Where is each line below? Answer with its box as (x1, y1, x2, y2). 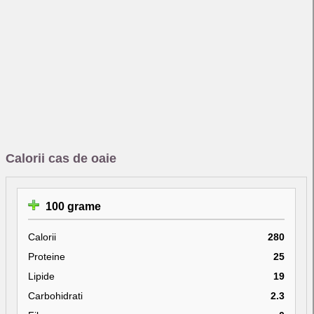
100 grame (43, 200, 101, 212)
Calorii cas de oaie (6, 151, 116, 165)
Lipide (28, 270, 55, 282)
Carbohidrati (28, 289, 83, 301)
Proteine (28, 250, 65, 262)
